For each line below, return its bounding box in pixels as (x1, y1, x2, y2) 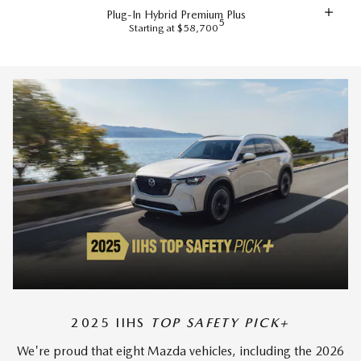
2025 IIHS (71, 315, 151, 331)
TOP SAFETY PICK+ (151, 315, 290, 331)
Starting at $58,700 (128, 21, 218, 34)
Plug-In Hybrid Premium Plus (106, 7, 246, 21)
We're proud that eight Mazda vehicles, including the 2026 (17, 342, 344, 359)
